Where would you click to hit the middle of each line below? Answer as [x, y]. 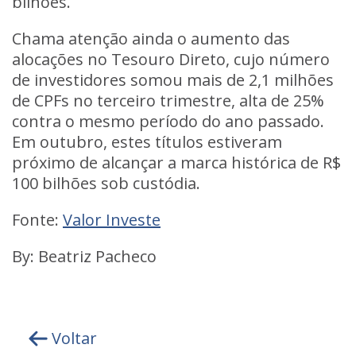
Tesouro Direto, [172, 59]
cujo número [282, 59]
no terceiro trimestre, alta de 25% [199, 101]
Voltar [74, 338]
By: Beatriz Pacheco [84, 256]
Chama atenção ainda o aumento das [151, 39]
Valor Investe [112, 220]
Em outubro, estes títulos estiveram [147, 142]
